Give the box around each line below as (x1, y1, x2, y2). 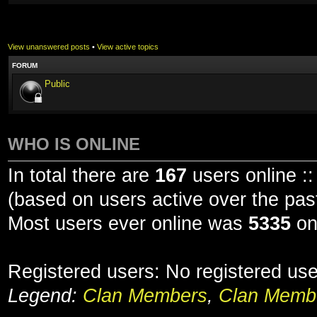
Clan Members (83, 285, 207, 306)
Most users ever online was (8, 213, 248, 234)
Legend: (8, 285, 83, 306)
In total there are (8, 165, 155, 186)
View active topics (97, 42, 158, 51)
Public (45, 79, 70, 89)
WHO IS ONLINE (8, 134, 140, 154)
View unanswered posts (8, 42, 90, 51)
